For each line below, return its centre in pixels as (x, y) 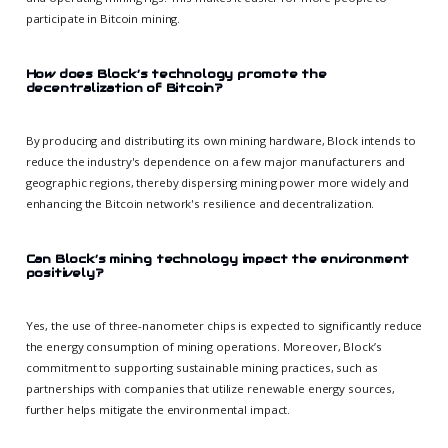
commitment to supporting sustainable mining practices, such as (201, 368)
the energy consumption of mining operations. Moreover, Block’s (203, 347)
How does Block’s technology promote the (176, 74)
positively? (64, 272)
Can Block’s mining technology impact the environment (217, 258)
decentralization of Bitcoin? (124, 88)
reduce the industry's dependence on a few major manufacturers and (215, 162)
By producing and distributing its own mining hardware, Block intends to (220, 141)
